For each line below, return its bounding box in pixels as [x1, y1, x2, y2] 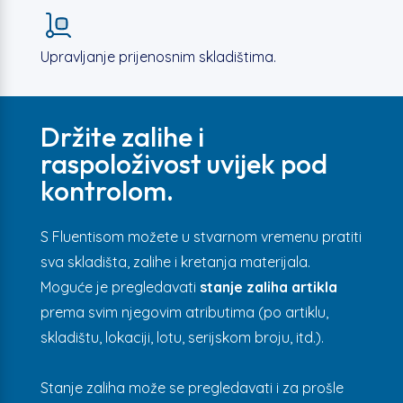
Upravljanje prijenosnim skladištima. [40, 48, 276, 66]
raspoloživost [40, 147, 207, 181]
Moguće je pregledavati [40, 278, 200, 296]
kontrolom [40, 174, 166, 208]
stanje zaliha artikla [199, 278, 337, 296]
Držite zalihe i [40, 120, 204, 154]
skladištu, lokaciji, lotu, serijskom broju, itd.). [40, 328, 324, 346]
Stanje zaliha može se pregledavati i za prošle [40, 379, 344, 397]
